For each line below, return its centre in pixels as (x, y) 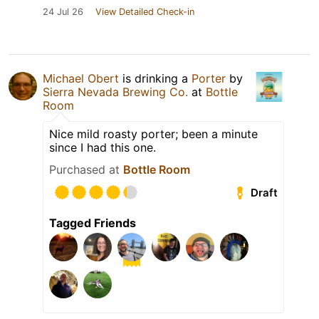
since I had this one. (103, 148)
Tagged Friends (93, 223)
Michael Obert (81, 79)
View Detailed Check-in (145, 12)
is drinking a (155, 79)
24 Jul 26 (63, 12)
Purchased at (86, 170)
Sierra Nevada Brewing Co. (115, 92)
